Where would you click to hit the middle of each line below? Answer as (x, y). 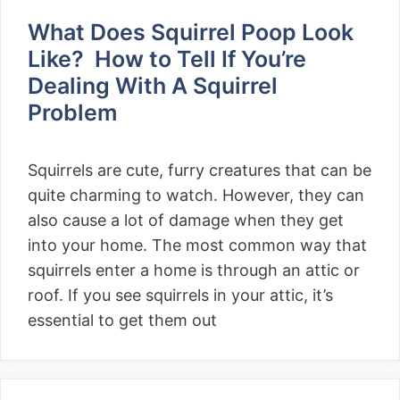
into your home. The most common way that (197, 245)
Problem (75, 112)
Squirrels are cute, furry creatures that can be (200, 170)
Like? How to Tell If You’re (167, 59)
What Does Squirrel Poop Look (191, 32)
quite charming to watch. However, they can (196, 195)
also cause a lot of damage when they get (186, 220)
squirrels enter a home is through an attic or (194, 270)
